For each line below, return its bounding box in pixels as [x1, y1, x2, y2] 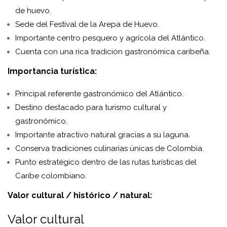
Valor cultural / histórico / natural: [8, 191, 152, 201]
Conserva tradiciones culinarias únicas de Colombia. [15, 144, 204, 154]
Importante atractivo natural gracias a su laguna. [15, 130, 190, 140]
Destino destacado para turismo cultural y [15, 103, 167, 112]
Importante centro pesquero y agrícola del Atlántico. [15, 33, 205, 43]
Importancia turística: [8, 66, 97, 77]
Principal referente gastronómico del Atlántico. [15, 89, 183, 99]
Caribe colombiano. [15, 171, 87, 181]
